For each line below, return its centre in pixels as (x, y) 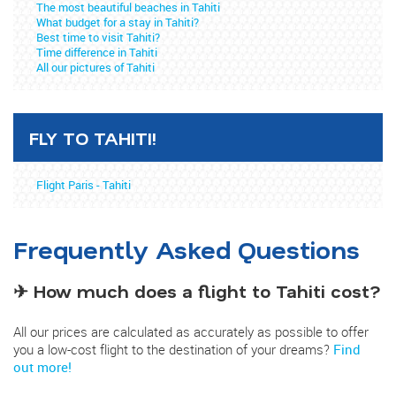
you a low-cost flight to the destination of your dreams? (173, 350)
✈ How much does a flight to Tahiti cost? (197, 291)
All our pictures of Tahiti (96, 67)
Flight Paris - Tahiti (84, 184)
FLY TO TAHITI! (92, 137)
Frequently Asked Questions (187, 249)
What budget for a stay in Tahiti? (118, 22)
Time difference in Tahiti (97, 52)
